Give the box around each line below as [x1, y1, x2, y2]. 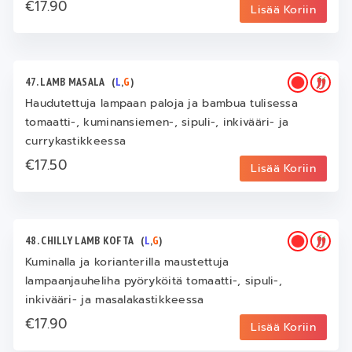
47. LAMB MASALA [25, 74, 112, 89]
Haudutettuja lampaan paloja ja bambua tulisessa [25, 94, 299, 112]
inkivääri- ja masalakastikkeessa [25, 291, 204, 308]
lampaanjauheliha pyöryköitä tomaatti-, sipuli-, [25, 272, 283, 289]
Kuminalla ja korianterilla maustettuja [25, 253, 229, 270]
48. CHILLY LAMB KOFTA [25, 233, 141, 247]
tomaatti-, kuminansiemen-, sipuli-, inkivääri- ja [25, 113, 289, 130]
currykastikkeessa [25, 132, 126, 149]
